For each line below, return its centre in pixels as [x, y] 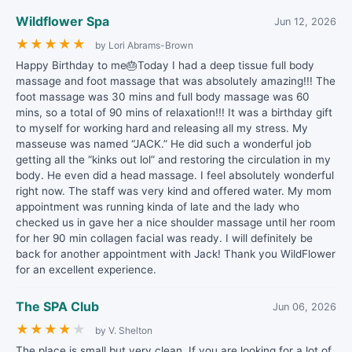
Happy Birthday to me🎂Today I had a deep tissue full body [165, 65]
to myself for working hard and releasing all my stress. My [162, 128]
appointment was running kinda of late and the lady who [158, 207]
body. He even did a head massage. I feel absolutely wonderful [175, 175]
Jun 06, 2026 [304, 306]
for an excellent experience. [86, 269]
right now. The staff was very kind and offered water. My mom [174, 191]
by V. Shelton [124, 330]
